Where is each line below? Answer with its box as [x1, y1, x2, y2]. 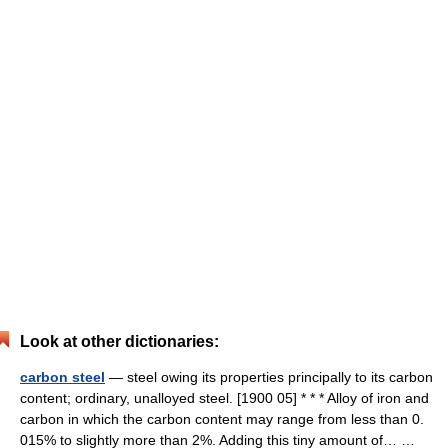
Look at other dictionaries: [20, 333, 219, 351]
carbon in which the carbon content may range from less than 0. [20, 411, 424, 428]
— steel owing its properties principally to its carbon [105, 369, 433, 386]
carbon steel [20, 369, 105, 386]
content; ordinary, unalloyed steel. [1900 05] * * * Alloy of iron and [20, 390, 429, 407]
